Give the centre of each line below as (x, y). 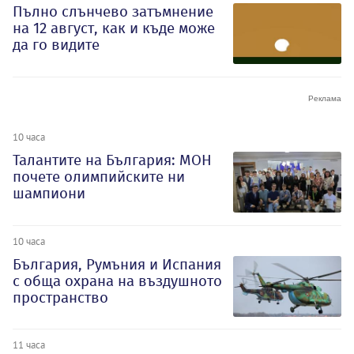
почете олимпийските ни (99, 176)
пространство (60, 297)
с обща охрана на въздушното (117, 281)
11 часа (29, 345)
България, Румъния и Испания (117, 264)
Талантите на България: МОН (112, 160)
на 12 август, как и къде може (114, 28)
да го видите (56, 44)
